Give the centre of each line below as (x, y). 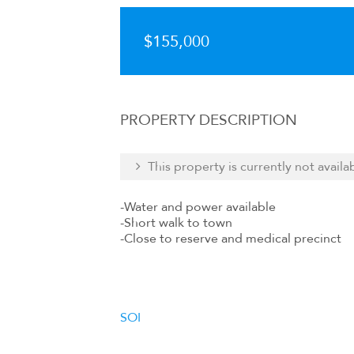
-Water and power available (198, 207)
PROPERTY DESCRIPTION (209, 120)
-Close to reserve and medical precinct (231, 239)
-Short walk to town (176, 223)
